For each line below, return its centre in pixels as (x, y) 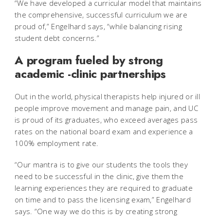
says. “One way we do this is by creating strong (96, 211)
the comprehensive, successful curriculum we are (101, 14)
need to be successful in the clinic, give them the (99, 176)
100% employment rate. (57, 143)
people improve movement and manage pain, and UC (107, 108)
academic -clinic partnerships (90, 73)
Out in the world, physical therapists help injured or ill (108, 96)
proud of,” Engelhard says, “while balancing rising (98, 26)
